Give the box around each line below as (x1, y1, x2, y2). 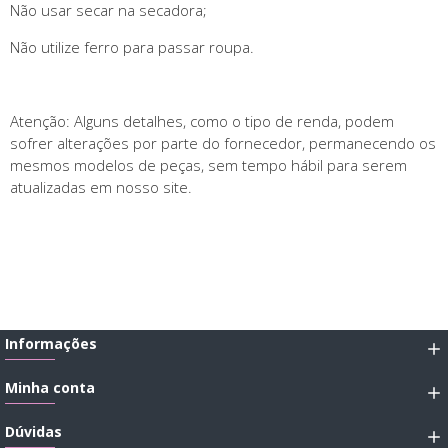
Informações (5, 334, 97, 353)
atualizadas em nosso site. (10, 176, 192, 197)
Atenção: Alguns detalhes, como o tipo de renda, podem (10, 110, 394, 131)
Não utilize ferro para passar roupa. (10, 36, 254, 57)
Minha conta (5, 378, 95, 397)
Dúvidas (5, 422, 62, 441)
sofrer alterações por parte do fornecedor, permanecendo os (10, 132, 436, 153)
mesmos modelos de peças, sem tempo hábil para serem (10, 154, 407, 175)
